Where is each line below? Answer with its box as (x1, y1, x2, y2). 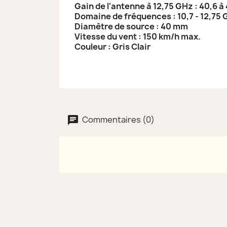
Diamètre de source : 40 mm (74, 20, 188, 32)
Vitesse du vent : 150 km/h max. (74, 30, 201, 42)
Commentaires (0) (81, 113, 155, 125)
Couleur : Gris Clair (74, 41, 150, 52)
